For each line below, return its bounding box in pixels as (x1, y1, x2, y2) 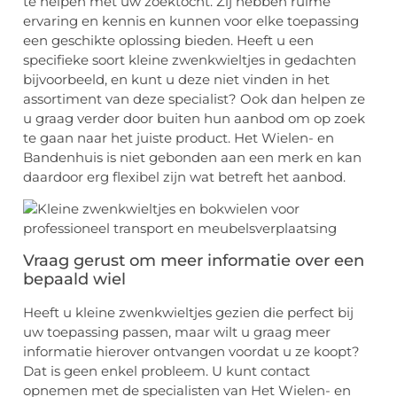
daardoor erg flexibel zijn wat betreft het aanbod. (23, 167, 346, 185)
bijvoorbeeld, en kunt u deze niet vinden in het (23, 70, 330, 88)
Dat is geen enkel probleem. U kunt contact (23, 362, 310, 379)
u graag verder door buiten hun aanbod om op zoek (23, 109, 365, 127)
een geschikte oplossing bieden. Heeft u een (23, 31, 314, 49)
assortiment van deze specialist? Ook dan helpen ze (23, 90, 365, 107)
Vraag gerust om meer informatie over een (23, 250, 364, 270)
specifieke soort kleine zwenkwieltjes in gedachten (23, 51, 356, 68)
